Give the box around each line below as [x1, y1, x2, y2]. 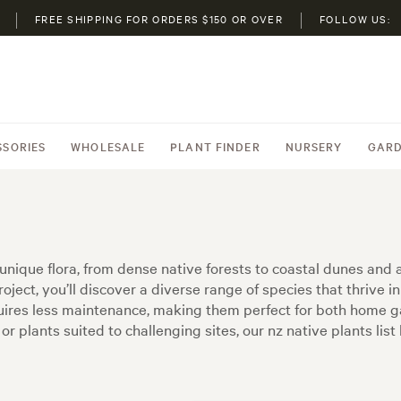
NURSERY [285, 138, 343, 154]
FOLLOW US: [320, 12, 391, 26]
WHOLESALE [71, 138, 146, 154]
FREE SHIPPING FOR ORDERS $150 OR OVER [34, 12, 284, 26]
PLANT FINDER [170, 138, 260, 154]
